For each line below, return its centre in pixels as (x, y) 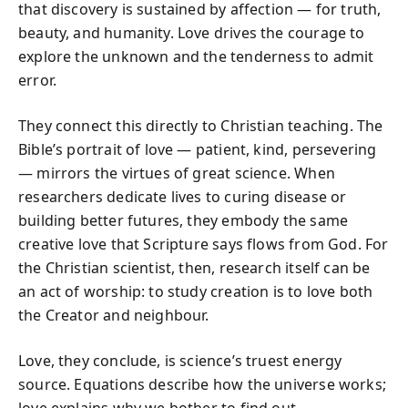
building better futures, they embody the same (184, 220)
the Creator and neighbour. (114, 315)
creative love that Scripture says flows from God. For (204, 244)
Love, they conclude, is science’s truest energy (180, 360)
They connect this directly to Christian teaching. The (201, 125)
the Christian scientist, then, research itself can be (194, 267)
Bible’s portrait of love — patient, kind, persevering (198, 149)
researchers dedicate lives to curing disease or (183, 196)
